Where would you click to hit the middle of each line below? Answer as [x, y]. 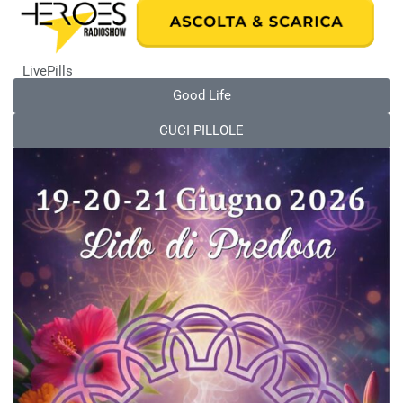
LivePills [48, 71]
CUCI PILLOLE [201, 130]
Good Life [201, 95]
